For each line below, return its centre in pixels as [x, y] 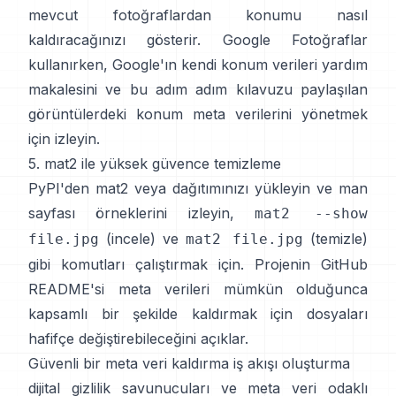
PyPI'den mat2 [78, 188]
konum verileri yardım [294, 64]
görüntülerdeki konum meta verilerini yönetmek [198, 114]
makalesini [63, 89]
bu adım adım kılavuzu [211, 89]
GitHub [344, 264]
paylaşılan [335, 89]
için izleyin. [64, 138]
